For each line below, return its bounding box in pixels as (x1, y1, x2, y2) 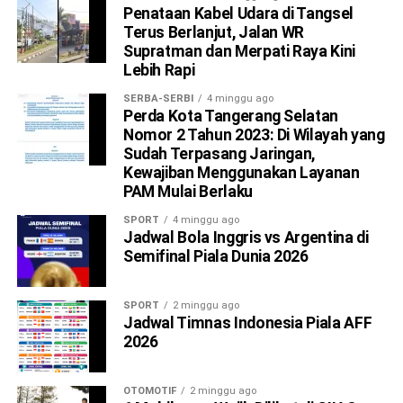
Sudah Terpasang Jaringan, (122, 145, 316, 164)
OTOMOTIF (122, 385, 176, 398)
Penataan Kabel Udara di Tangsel (122, 4, 354, 23)
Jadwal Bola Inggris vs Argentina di (122, 228, 369, 247)
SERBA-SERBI (122, 93, 193, 105)
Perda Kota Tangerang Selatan (122, 107, 339, 126)
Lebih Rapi (122, 61, 195, 80)
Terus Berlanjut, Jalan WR (122, 23, 305, 42)
